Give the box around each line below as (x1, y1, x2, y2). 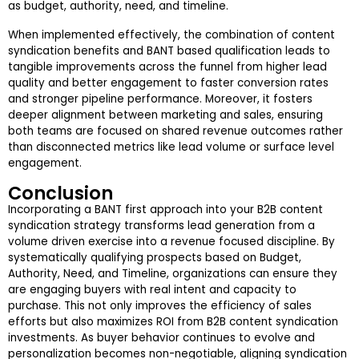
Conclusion (8, 180, 113, 207)
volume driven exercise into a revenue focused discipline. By (8, 234, 335, 250)
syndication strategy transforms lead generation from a (8, 218, 315, 234)
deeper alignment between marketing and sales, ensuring (8, 107, 323, 123)
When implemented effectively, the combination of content (8, 27, 335, 43)
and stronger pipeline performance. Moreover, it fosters (8, 91, 313, 107)
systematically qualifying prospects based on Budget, (8, 250, 301, 266)
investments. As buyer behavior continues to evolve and (8, 330, 315, 346)
